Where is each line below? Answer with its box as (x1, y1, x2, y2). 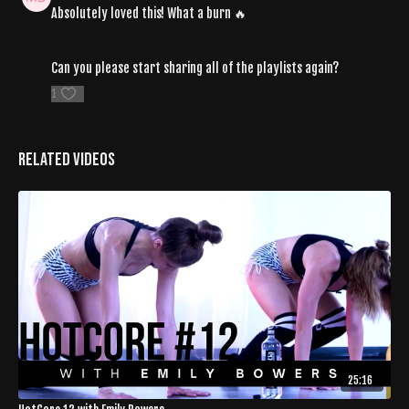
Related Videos (18, 148, 115, 171)
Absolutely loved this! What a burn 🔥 (51, 5, 249, 21)
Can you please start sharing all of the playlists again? (51, 59, 341, 76)
